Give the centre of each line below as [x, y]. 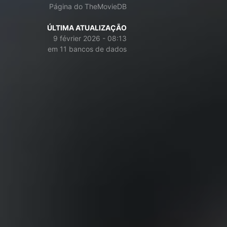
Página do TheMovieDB [88, 6]
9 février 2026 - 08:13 [90, 38]
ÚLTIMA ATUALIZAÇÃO [87, 28]
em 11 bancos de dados [87, 49]
